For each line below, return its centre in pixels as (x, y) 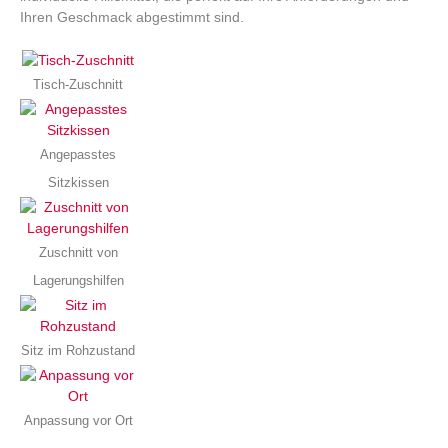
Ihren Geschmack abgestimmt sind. (132, 17)
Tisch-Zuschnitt (78, 85)
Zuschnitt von (78, 253)
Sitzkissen (78, 183)
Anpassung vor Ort (78, 421)
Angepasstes (78, 155)
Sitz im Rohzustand (78, 351)
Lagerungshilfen (78, 281)
